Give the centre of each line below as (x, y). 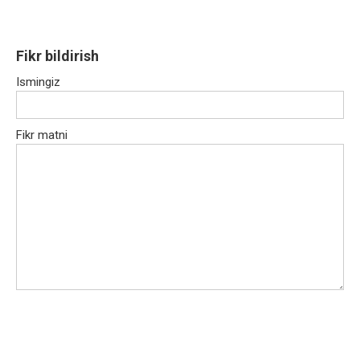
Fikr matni (42, 135)
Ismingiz (38, 82)
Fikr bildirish (57, 56)
